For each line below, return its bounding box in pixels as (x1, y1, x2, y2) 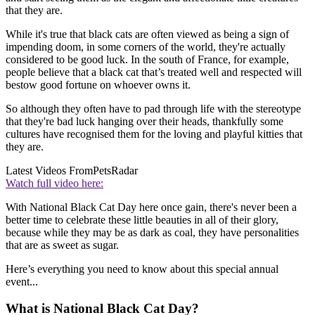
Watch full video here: (6, 176, 103, 189)
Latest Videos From (6, 164, 93, 176)
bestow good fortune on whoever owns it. (6, 78, 191, 91)
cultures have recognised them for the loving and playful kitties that (6, 127, 302, 140)
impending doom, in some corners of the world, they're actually (6, 40, 285, 53)
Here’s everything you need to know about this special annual (6, 262, 278, 275)
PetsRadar (93, 164, 138, 176)
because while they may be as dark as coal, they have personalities (6, 226, 299, 238)
